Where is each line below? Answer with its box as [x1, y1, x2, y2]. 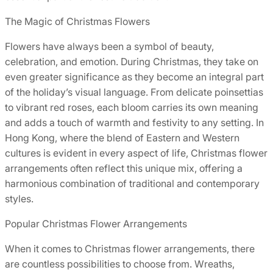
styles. [5, 192, 34, 205]
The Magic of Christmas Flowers [5, 15, 150, 27]
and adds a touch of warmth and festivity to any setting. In [5, 116, 264, 129]
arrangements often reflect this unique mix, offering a [5, 161, 243, 174]
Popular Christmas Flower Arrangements [5, 217, 187, 230]
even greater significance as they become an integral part [5, 70, 264, 83]
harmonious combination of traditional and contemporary [5, 177, 260, 190]
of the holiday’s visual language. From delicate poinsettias [5, 85, 263, 98]
